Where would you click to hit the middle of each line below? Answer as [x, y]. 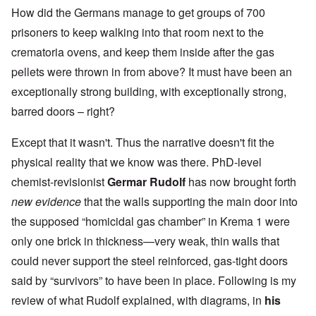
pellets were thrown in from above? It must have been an [152, 72]
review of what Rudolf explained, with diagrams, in [138, 300]
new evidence [46, 202]
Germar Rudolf [146, 182]
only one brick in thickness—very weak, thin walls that [145, 241]
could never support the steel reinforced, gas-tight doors [150, 261]
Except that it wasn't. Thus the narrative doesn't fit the [143, 142]
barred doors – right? [63, 111]
